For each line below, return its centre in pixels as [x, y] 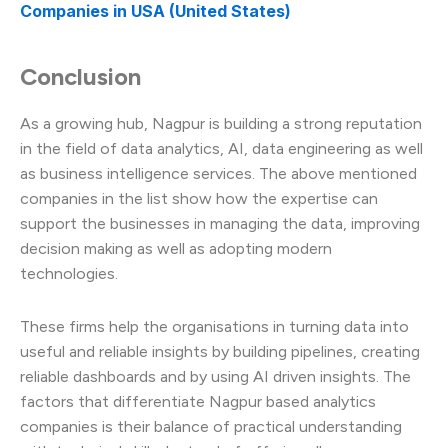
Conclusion [80, 77]
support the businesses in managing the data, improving [220, 223]
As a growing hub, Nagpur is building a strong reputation [221, 123]
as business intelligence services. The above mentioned [218, 173]
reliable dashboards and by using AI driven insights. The [215, 376]
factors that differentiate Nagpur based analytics [198, 401]
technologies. [69, 273]
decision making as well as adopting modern [176, 248]
